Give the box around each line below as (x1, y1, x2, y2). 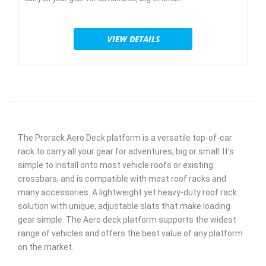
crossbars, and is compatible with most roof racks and (18, 174, 226, 184)
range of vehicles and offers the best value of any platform (18, 229, 243, 239)
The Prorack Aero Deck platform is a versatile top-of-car (18, 133, 232, 143)
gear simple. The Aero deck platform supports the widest (18, 215, 236, 225)
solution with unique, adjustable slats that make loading (18, 201, 230, 211)
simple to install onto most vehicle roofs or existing (18, 160, 213, 170)
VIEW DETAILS (106, 34, 160, 45)
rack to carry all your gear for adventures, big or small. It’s (18, 147, 234, 157)
